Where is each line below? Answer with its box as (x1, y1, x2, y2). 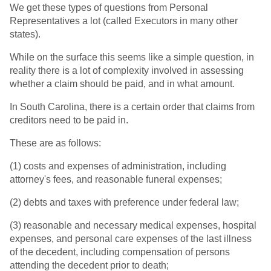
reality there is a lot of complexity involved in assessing (10, 65, 244, 76)
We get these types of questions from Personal (10, 2, 208, 13)
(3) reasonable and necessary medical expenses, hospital (10, 220, 256, 231)
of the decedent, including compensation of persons (10, 247, 230, 258)
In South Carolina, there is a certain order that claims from (10, 102, 255, 113)
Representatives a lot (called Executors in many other (10, 16, 238, 27)
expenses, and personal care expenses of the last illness (10, 233, 252, 244)
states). (10, 29, 41, 40)
